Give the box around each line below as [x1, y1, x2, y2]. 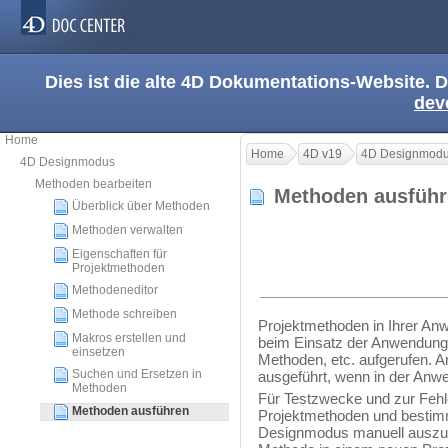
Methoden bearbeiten [35, 177, 152, 191]
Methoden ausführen [72, 404, 189, 419]
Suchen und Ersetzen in [72, 367, 202, 381]
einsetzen [72, 345, 125, 359]
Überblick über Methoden [72, 199, 210, 213]
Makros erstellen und [72, 331, 186, 345]
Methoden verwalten [72, 223, 183, 237]
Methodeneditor [72, 283, 158, 297]
